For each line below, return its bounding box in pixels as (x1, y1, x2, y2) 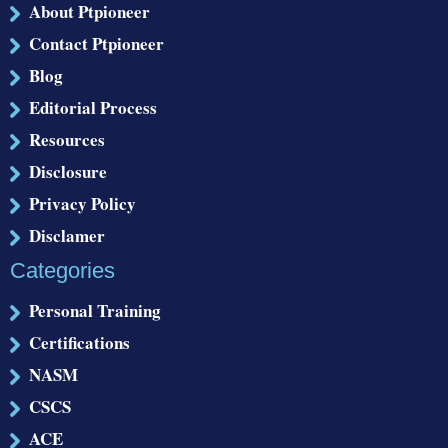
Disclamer (29, 222, 105, 248)
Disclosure (29, 158, 107, 184)
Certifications (29, 329, 130, 355)
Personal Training (29, 297, 161, 323)
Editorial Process (29, 94, 157, 120)
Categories (10, 257, 115, 283)
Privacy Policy (29, 190, 136, 216)
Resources (29, 126, 105, 152)
